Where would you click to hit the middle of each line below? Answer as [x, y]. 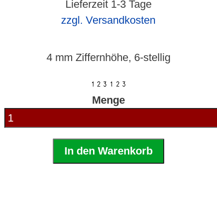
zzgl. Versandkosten [108, 20]
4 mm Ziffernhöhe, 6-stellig [108, 58]
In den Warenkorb [108, 151]
